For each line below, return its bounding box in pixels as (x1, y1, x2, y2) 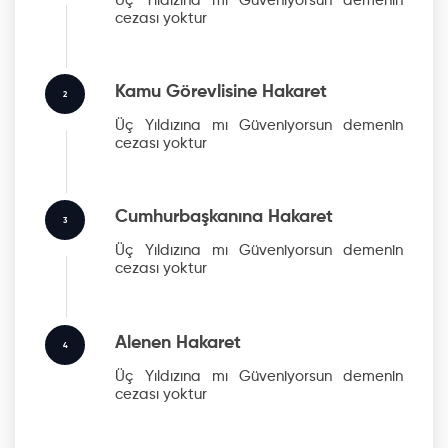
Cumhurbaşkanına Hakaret (115, 208, 334, 227)
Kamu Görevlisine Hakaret (115, 82, 328, 101)
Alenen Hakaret (115, 333, 242, 352)
